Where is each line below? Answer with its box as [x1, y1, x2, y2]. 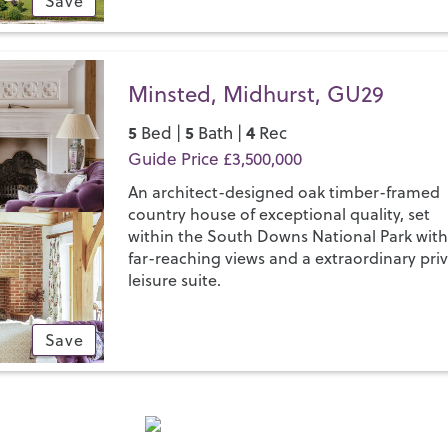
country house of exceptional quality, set [128, 203, 431, 225]
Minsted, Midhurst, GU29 [128, 78, 385, 109]
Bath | [194, 121, 247, 145]
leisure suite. [128, 269, 222, 291]
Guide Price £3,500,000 [128, 147, 303, 171]
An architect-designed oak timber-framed [128, 181, 441, 203]
